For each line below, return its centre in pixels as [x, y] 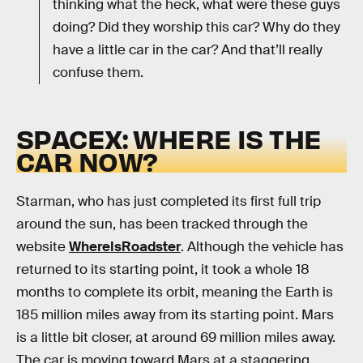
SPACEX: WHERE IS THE [169, 139]
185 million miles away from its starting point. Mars [175, 314]
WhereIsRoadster [125, 246]
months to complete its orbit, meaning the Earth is [175, 292]
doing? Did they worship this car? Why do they [196, 27]
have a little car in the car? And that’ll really [188, 49]
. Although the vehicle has [262, 246]
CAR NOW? [87, 161]
